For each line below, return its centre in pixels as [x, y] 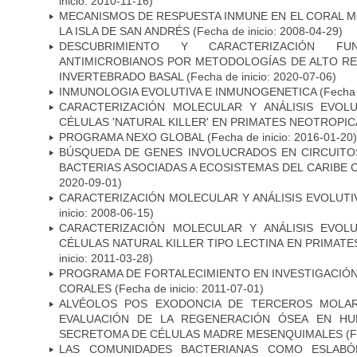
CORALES [85, 288]
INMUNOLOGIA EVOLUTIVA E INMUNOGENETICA [188, 91]
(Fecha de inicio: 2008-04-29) [266, 31]
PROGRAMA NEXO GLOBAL [131, 137]
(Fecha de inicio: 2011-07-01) [188, 288]
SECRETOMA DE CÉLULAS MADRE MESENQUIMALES [201, 333]
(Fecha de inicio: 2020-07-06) [260, 76]
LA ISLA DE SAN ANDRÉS [124, 31]
